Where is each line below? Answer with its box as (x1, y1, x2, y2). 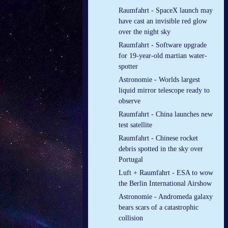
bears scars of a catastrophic (119, 204, 198, 212)
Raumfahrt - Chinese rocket (119, 134, 198, 142)
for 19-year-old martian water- (119, 52, 207, 60)
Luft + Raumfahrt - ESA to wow (119, 169, 213, 177)
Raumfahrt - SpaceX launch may (119, 7, 213, 15)
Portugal (119, 156, 143, 164)
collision (119, 214, 143, 222)
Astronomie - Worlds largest (119, 76, 200, 84)
